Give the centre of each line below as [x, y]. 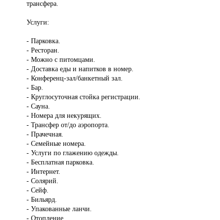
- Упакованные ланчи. [59, 209]
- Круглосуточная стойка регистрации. [84, 97]
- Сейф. [38, 190]
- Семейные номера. [56, 144]
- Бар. [35, 88]
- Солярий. [43, 181]
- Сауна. [39, 106]
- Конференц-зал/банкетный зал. [75, 78]
